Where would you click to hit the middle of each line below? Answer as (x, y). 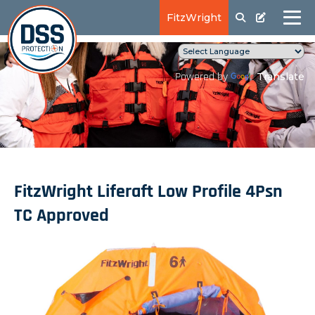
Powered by (203, 77)
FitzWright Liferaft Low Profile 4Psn (148, 192)
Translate (281, 77)
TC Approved (62, 216)
